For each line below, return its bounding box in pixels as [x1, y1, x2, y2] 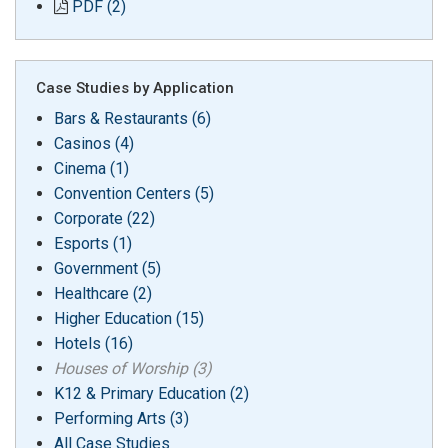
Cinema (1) [53, 158, 129, 178]
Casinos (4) [53, 133, 134, 153]
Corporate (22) [53, 208, 155, 228]
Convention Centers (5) [53, 183, 214, 203]
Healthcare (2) [53, 283, 152, 303]
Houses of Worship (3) [53, 358, 212, 378]
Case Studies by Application [36, 78, 234, 97]
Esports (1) [53, 233, 132, 253]
